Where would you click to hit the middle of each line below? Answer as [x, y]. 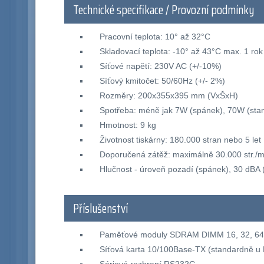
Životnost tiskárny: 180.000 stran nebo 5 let [180, 139]
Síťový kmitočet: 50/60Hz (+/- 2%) [162, 80]
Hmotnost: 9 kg [128, 125]
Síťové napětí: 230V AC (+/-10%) [160, 66]
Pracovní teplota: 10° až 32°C [155, 36]
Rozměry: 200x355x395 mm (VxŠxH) [169, 95]
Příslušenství [101, 208]
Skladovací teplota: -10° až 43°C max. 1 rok [181, 51]
